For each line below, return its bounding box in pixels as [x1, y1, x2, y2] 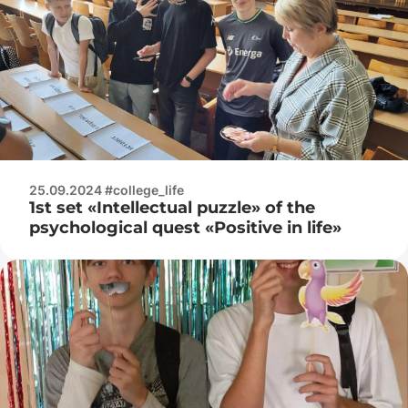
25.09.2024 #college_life [29, 181, 184, 198]
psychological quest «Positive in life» [29, 217, 342, 238]
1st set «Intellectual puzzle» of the [29, 197, 315, 218]
